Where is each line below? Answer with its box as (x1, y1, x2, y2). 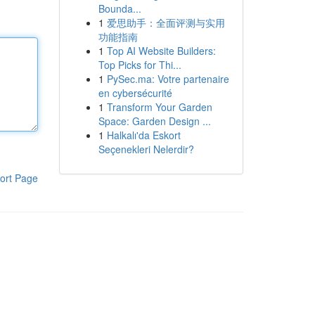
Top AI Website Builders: (106, 44, 216, 58)
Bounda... (98, 1, 141, 15)
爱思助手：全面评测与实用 (106, 15, 225, 30)
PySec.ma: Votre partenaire (106, 72, 229, 86)
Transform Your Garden (106, 100, 212, 114)
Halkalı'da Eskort (106, 128, 181, 142)
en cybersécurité (98, 86, 172, 100)
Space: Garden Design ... (98, 114, 211, 128)
